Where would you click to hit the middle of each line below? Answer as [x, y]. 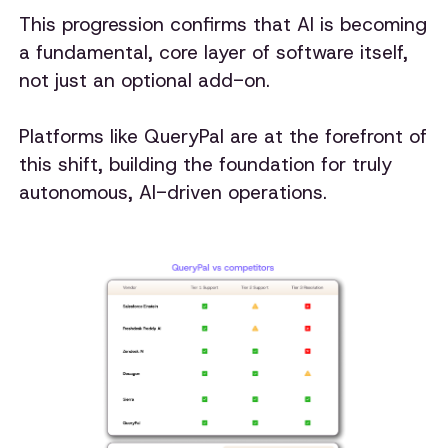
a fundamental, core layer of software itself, [214, 52]
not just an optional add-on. [148, 80]
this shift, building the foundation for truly [206, 164]
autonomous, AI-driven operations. [173, 192]
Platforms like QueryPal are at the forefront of [223, 136]
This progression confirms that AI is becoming [223, 24]
